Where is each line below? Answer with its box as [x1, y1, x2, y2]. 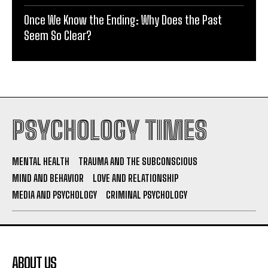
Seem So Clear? [24, 28, 92, 43]
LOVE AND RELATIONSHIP [93, 172, 178, 184]
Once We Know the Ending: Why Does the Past [24, 13, 222, 28]
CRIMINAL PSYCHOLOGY [106, 189, 187, 201]
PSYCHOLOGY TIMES [12, 115, 207, 146]
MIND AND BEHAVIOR [12, 172, 84, 184]
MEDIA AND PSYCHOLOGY [12, 189, 97, 201]
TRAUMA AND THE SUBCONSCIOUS [78, 156, 197, 167]
